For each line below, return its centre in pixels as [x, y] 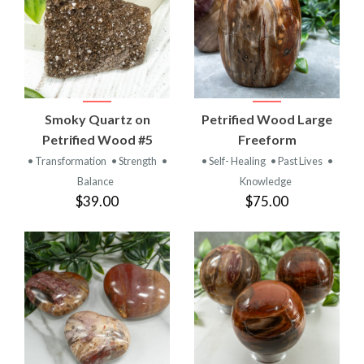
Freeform [267, 139]
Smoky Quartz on [97, 119]
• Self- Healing [234, 160]
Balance [95, 181]
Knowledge [265, 181]
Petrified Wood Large [267, 119]
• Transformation [67, 160]
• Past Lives [297, 160]
